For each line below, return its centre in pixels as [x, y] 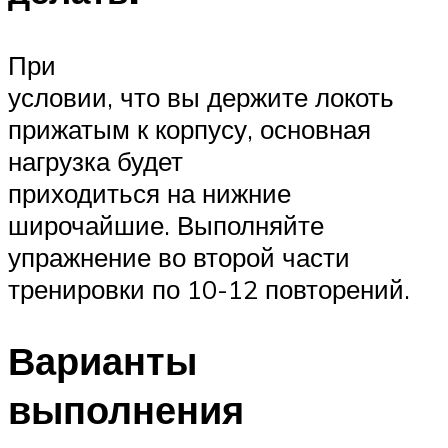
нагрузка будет [95, 160]
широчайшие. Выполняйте [166, 224]
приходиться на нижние [149, 192]
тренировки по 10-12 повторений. [209, 288]
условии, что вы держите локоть [201, 96]
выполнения [126, 410]
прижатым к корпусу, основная [189, 128]
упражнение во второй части [179, 256]
